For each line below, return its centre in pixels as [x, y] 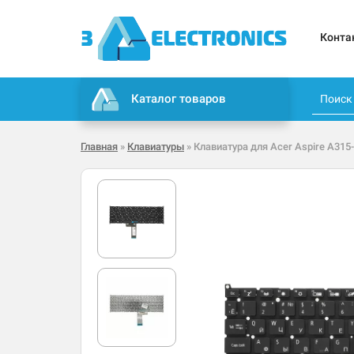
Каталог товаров [179, 99]
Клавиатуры [156, 147]
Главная [99, 147]
